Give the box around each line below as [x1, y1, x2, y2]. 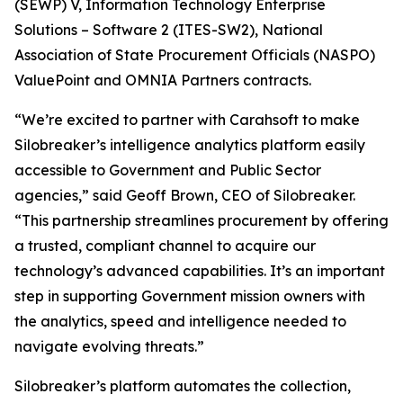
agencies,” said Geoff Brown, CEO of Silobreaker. [14, 186, 355, 204]
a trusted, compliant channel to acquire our [14, 237, 316, 255]
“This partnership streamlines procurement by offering [14, 211, 389, 229]
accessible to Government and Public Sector [14, 161, 321, 179]
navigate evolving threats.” [14, 337, 204, 355]
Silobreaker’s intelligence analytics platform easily [14, 136, 365, 154]
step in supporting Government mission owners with [14, 287, 365, 305]
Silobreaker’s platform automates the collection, [14, 377, 351, 395]
